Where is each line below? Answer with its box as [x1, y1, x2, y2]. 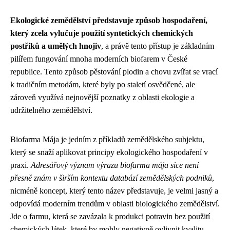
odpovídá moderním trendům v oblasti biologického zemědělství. [10, 199, 220, 208]
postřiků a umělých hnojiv [10, 41, 101, 50]
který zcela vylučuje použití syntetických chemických [10, 28, 193, 37]
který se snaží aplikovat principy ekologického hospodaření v [10, 147, 208, 157]
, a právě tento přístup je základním [101, 41, 214, 50]
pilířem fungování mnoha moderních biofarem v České [10, 54, 187, 63]
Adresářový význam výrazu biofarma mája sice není [31, 160, 199, 169]
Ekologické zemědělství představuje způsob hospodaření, [10, 15, 207, 25]
